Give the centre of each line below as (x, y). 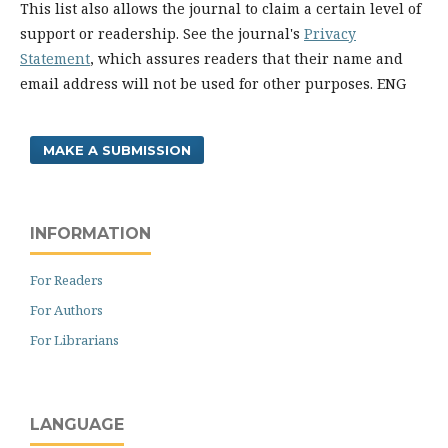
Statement (55, 58)
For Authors (66, 310)
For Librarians (74, 340)
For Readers (66, 280)
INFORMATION (90, 233)
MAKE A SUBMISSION (117, 150)
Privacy (330, 33)
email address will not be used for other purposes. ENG (213, 83)
